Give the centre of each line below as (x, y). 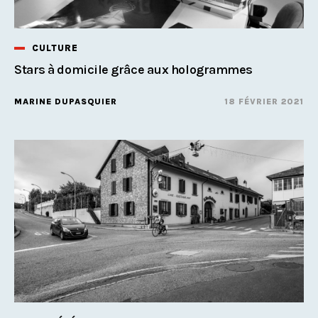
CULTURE (55, 48)
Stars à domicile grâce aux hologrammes (133, 69)
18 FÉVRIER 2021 (264, 101)
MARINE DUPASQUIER (66, 101)
